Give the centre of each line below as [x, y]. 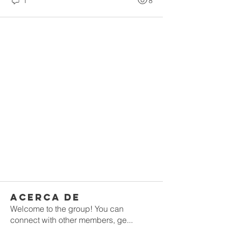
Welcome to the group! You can [67, 209]
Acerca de [45, 197]
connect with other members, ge [68, 220]
